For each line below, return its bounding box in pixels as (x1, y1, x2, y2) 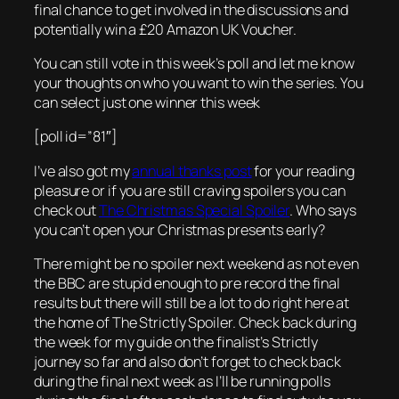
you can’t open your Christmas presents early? (34, 219, 325, 240)
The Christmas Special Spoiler (99, 199, 290, 220)
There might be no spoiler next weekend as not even (34, 253, 359, 273)
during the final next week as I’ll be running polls (34, 370, 330, 391)
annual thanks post (132, 160, 252, 181)
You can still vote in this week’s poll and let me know (34, 53, 354, 74)
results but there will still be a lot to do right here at (34, 292, 350, 313)
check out (34, 199, 100, 220)
